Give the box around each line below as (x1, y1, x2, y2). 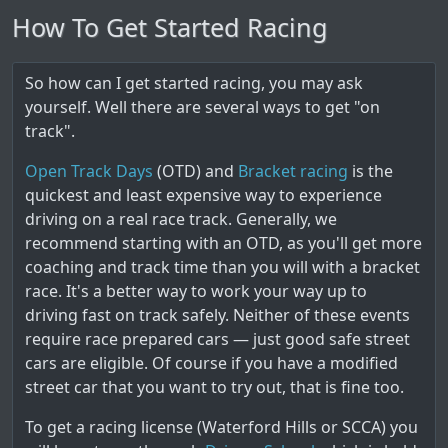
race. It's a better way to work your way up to (25, 280, 367, 302)
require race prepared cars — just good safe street (25, 328, 410, 350)
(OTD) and (153, 160, 238, 182)
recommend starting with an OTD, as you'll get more (25, 232, 422, 254)
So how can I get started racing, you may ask (25, 72, 363, 94)
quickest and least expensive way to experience (25, 184, 382, 206)
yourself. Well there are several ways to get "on (25, 96, 380, 118)
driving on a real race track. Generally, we (25, 208, 337, 230)
